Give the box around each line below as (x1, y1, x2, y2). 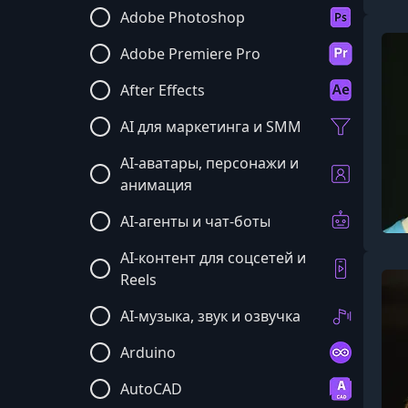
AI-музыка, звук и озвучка (120, 306, 301, 326)
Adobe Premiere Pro (120, 44, 260, 64)
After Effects (120, 80, 205, 100)
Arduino (120, 342, 176, 362)
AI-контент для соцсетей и (120, 248, 306, 268)
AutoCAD (120, 379, 182, 399)
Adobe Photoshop (120, 7, 245, 27)
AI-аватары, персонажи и (120, 153, 299, 173)
